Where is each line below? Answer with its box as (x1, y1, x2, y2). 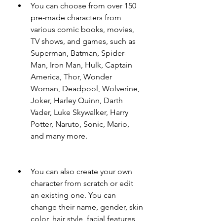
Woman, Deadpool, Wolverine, (31, 84, 140, 93)
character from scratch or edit (31, 179, 133, 188)
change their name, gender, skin (31, 202, 143, 212)
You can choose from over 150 (31, 1, 136, 10)
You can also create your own (31, 167, 132, 176)
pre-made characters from (31, 13, 121, 22)
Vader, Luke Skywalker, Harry (31, 108, 128, 117)
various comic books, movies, (31, 25, 134, 34)
